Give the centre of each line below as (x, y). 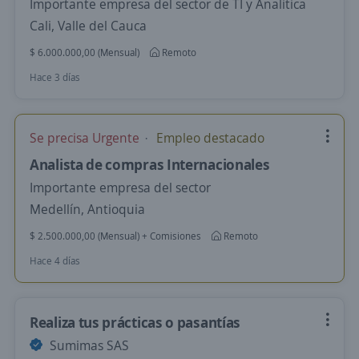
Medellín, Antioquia (87, 209)
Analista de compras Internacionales (150, 164)
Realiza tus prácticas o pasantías (135, 322)
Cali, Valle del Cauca (88, 26)
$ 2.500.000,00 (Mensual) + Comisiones (115, 236)
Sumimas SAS (88, 345)
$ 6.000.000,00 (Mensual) (85, 52)
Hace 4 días (55, 261)
